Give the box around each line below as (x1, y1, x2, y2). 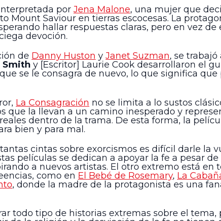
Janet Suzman (106, 50, 170, 62)
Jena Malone (74, 3, 130, 15)
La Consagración (16, 97, 89, 108)
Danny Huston (32, 50, 96, 62)
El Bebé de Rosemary (78, 170, 173, 181)
